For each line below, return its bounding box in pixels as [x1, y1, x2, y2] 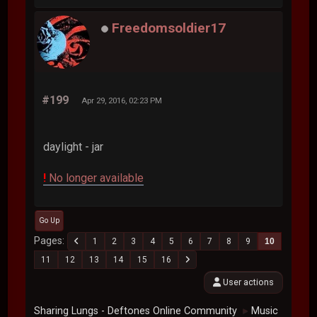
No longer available [46, 171, 144, 185]
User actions [220, 276, 274, 287]
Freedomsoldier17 [112, 19, 226, 36]
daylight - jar [43, 139, 104, 154]
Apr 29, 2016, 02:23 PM [81, 95, 163, 105]
